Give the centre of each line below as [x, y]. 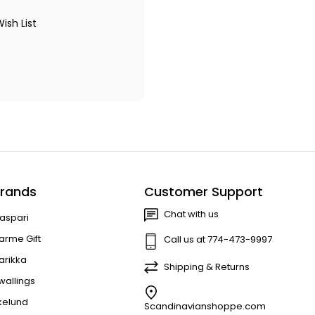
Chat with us [191, 214]
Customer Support [203, 192]
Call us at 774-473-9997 [218, 239]
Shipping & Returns [206, 266]
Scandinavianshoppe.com [205, 306]
